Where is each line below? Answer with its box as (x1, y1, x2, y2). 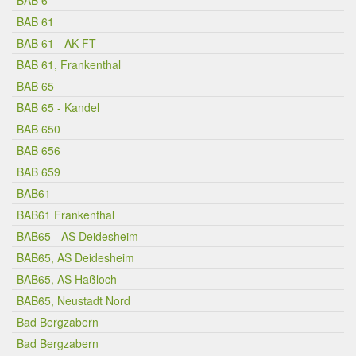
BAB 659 (17, 164, 60, 180)
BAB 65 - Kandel (17, 99, 99, 115)
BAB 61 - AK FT (17, 35, 96, 51)
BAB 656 (17, 142, 60, 158)
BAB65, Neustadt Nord (17, 292, 130, 308)
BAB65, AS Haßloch (17, 271, 117, 287)
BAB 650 (17, 121, 60, 137)
